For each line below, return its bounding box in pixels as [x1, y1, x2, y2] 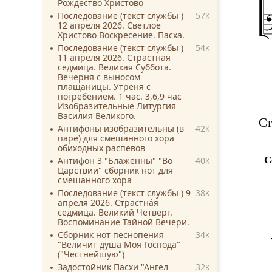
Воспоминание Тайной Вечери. [58, 216, 189, 228]
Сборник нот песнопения [58, 228, 164, 240]
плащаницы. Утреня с [58, 80, 151, 92]
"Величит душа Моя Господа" [58, 238, 180, 250]
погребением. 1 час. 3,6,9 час [58, 90, 182, 102]
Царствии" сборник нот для [58, 164, 173, 176]
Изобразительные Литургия [58, 100, 176, 112]
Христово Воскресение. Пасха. [58, 29, 185, 41]
